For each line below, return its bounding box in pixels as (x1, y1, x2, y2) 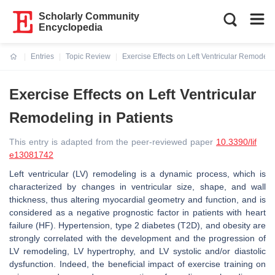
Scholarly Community (39, 11, 140, 21)
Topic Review (66, 52, 110, 61)
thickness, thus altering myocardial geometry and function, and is (9, 195, 266, 204)
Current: (10, 60, 39, 68)
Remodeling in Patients (9, 109, 173, 126)
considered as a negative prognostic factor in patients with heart (9, 207, 266, 217)
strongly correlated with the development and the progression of (9, 233, 266, 243)
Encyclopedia (39, 22, 103, 33)
